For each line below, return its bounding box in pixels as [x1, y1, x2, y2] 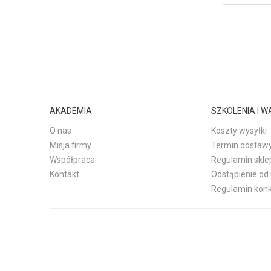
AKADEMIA [50, 106, 92, 116]
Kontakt [50, 169, 79, 180]
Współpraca [50, 155, 95, 165]
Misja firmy [50, 140, 91, 151]
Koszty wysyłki [211, 126, 267, 136]
